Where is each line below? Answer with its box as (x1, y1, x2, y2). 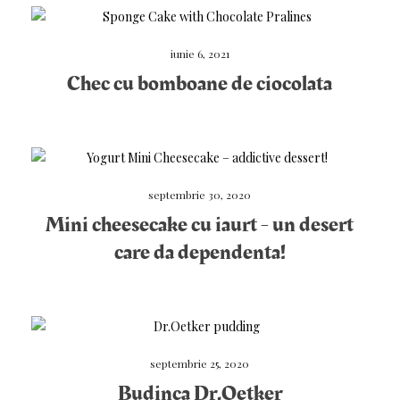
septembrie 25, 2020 (150, 356, 250, 371)
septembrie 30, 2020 (148, 187, 252, 202)
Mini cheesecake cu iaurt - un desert (46, 209, 354, 241)
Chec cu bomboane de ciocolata (67, 68, 333, 100)
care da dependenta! (113, 237, 286, 269)
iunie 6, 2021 (170, 46, 229, 61)
